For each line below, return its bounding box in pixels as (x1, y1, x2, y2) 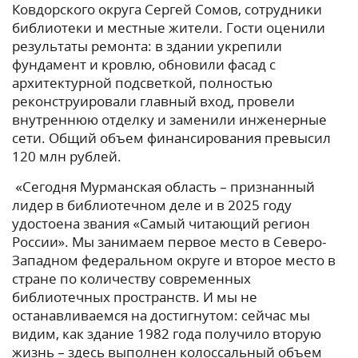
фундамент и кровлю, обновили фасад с (12, 55, 276, 74)
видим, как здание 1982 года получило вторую (12, 324, 321, 344)
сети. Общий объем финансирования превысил (12, 129, 331, 148)
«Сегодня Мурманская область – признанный (12, 177, 315, 197)
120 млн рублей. (12, 147, 121, 166)
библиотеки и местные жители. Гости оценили (12, 18, 325, 38)
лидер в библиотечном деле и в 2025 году (12, 196, 292, 215)
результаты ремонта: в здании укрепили (12, 37, 282, 56)
